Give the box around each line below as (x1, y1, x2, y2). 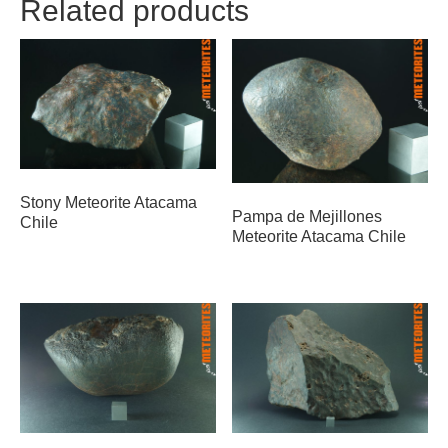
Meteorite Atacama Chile (232, 228, 407, 246)
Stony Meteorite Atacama (20, 194, 197, 212)
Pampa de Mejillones (232, 208, 383, 226)
